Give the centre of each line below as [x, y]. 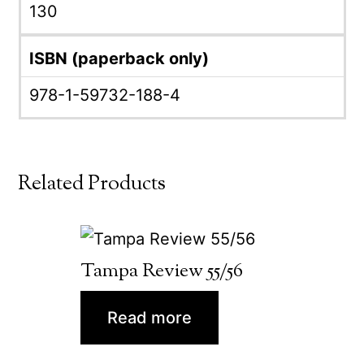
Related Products [92, 184]
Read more [149, 317]
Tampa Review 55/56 [162, 271]
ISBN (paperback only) [119, 58]
